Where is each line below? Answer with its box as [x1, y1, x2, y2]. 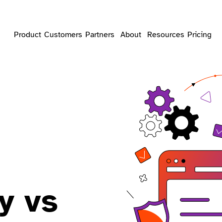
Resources [147, 30, 184, 40]
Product [13, 30, 41, 40]
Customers [44, 30, 82, 40]
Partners [85, 30, 114, 40]
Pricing [187, 30, 212, 40]
